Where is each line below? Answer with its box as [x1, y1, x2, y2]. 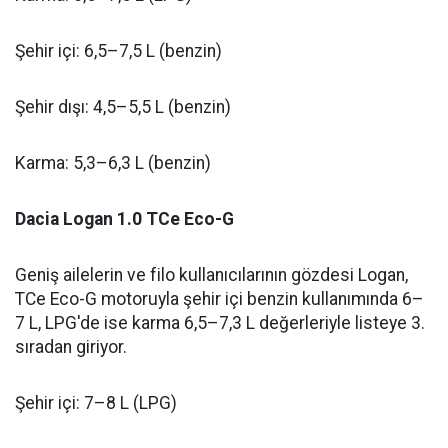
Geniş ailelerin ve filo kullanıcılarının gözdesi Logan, [15, 265, 408, 286]
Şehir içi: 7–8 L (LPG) [15, 393, 177, 414]
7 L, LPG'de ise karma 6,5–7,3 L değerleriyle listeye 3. [15, 313, 425, 334]
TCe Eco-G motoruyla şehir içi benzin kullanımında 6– [15, 289, 424, 310]
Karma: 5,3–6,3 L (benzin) [15, 153, 211, 174]
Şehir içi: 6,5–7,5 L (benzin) [15, 41, 222, 62]
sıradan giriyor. [15, 337, 127, 358]
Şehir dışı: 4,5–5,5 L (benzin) [15, 97, 231, 118]
